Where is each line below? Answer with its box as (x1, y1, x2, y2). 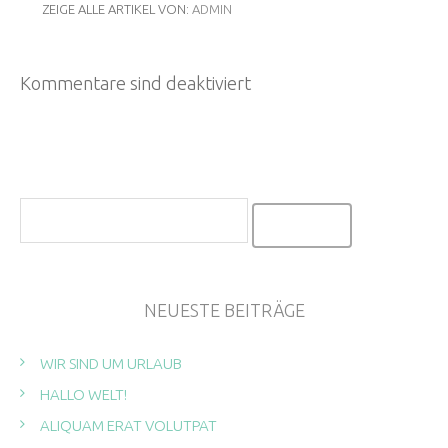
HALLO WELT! (40, 386, 127, 404)
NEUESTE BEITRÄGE (143, 300, 305, 321)
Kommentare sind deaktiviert (20, 72, 251, 93)
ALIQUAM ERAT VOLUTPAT (40, 417, 217, 435)
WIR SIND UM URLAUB (40, 355, 182, 373)
